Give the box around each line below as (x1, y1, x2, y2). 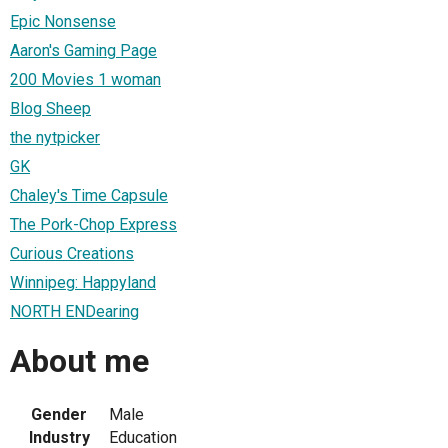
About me (10, 342, 149, 381)
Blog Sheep (10, 98, 91, 118)
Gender (31, 404, 87, 424)
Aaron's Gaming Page (10, 40, 157, 60)
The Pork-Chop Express (10, 214, 177, 234)
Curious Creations (10, 243, 134, 263)
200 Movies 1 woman (10, 69, 161, 89)
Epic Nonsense (10, 11, 116, 31)
